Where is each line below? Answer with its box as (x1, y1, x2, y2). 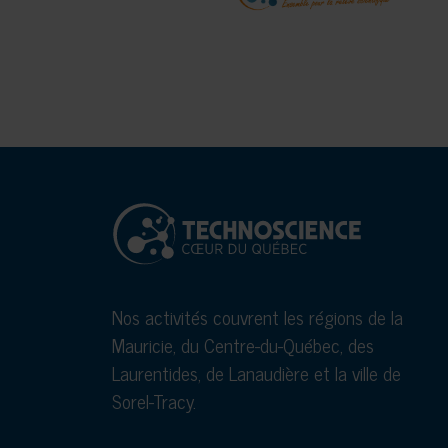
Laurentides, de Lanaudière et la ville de (112, 357, 401, 389)
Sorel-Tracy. (112, 385, 196, 417)
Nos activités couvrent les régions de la (112, 301, 403, 333)
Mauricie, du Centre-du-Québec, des (112, 329, 374, 361)
